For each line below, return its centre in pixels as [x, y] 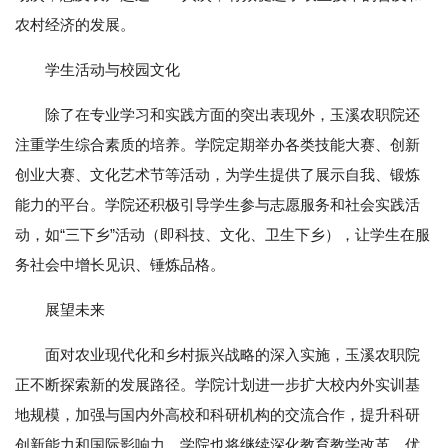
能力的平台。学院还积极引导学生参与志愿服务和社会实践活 [217, 205]
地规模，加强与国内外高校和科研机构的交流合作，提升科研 [217, 415]
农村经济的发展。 [75, 25]
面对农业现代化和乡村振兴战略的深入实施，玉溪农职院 [232, 355]
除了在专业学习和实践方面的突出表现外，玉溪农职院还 [232, 115]
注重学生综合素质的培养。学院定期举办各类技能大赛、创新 [217, 145]
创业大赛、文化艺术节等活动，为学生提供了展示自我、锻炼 [217, 175]
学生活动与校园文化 [112, 70]
